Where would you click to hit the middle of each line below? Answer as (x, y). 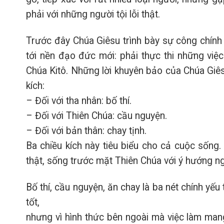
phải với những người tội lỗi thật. (93, 14)
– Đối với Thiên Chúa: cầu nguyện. (96, 116)
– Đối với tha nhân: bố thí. (79, 101)
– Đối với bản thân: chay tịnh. (86, 131)
